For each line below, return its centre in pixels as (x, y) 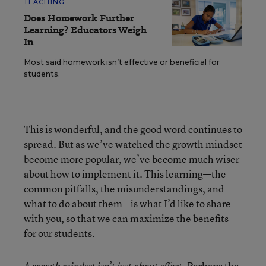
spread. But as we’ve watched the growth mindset (133, 144)
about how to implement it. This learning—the (125, 174)
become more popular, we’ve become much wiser (132, 159)
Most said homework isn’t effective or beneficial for (122, 62)
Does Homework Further (79, 18)
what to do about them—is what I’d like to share (127, 204)
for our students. (59, 233)
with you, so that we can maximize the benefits (126, 218)
